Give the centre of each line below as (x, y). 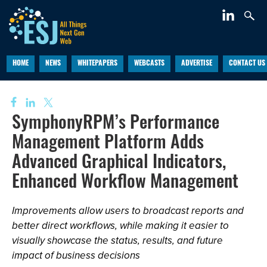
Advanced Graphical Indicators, (119, 164)
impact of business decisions (76, 255)
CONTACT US (247, 64)
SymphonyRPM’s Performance (116, 124)
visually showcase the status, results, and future (117, 240)
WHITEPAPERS (97, 64)
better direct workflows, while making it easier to (120, 226)
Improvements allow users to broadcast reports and (128, 211)
